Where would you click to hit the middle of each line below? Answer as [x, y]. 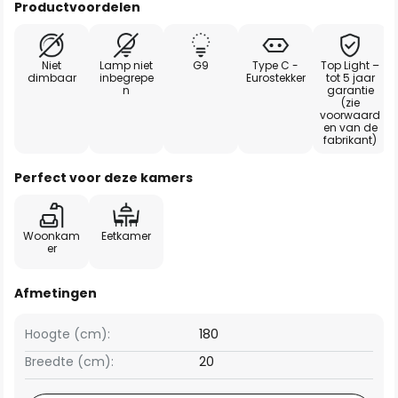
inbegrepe [126, 78]
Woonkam [52, 236]
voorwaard [350, 115]
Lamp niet [126, 65]
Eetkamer [126, 236]
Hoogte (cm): [68, 334]
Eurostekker [275, 78]
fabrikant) [350, 140]
